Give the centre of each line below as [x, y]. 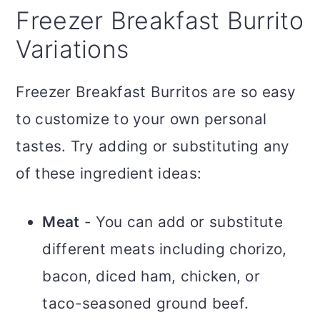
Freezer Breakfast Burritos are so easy [156, 92]
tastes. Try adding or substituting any [153, 146]
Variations [72, 49]
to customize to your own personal [141, 119]
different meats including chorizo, [165, 249]
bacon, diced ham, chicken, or [151, 276]
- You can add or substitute [181, 222]
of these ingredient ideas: [109, 174]
